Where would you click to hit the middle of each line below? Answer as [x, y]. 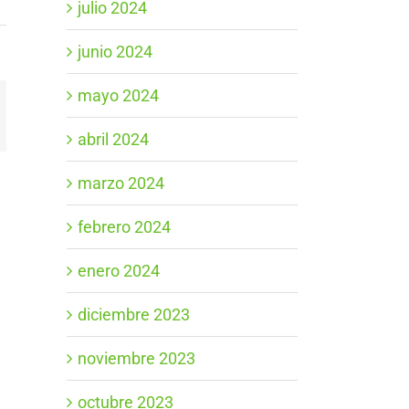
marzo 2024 [121, 183]
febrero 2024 [124, 226]
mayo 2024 [118, 95]
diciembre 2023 [134, 314]
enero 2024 [119, 270]
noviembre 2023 [136, 358]
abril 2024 [113, 139]
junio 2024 [115, 51]
